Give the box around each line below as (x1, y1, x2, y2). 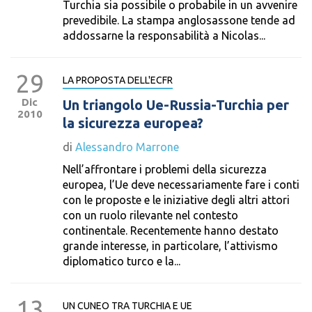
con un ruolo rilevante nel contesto (63, 209, 238, 221)
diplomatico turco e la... (63, 255, 180, 267)
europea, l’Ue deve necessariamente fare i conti (63, 178, 299, 191)
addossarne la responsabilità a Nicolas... (63, 29, 265, 42)
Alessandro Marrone (75, 141, 179, 153)
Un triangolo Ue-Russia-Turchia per (63, 97, 289, 113)
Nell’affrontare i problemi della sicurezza (63, 163, 267, 175)
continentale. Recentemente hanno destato (63, 224, 279, 237)
